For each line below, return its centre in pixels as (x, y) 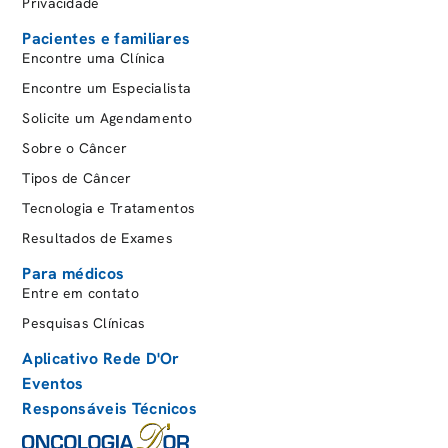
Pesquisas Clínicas (84, 323)
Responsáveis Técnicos (110, 409)
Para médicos (73, 274)
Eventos (53, 384)
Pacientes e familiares (106, 39)
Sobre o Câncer (75, 148)
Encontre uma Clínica (94, 58)
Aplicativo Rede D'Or (101, 359)
